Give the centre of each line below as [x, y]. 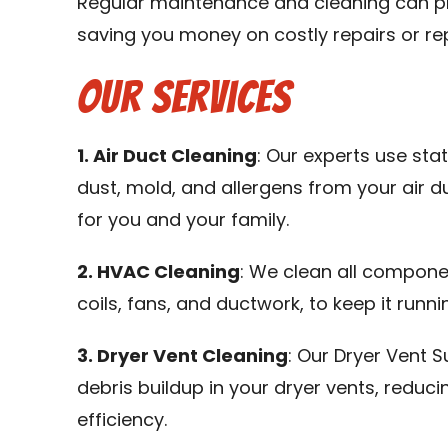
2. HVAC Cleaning [159, 273]
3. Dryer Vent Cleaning [183, 357]
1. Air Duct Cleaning [167, 157]
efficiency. [122, 421]
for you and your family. [183, 221]
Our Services [184, 96]
